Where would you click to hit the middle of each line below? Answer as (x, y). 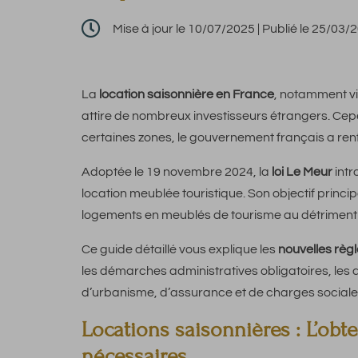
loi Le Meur (302, 172)
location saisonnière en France (187, 95)
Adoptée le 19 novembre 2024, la (177, 172)
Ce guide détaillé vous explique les (180, 250)
